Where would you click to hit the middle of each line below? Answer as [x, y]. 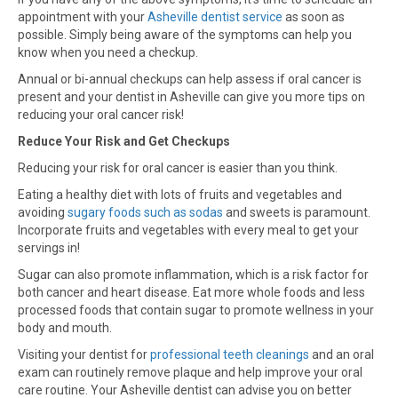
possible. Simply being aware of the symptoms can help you [185, 35]
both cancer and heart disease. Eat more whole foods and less [191, 292]
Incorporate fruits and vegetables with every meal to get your [188, 230]
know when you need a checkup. [108, 52]
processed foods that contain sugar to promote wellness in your [196, 310]
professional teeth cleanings [230, 354]
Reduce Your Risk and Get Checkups [124, 141]
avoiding [43, 212]
